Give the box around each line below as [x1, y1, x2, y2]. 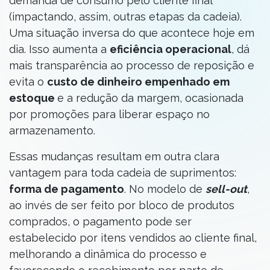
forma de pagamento [9, 183, 124, 195]
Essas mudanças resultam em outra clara [9, 150, 219, 163]
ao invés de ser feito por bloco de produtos [9, 199, 234, 212]
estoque [9, 92, 57, 104]
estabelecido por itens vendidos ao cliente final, [9, 231, 257, 244]
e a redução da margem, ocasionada [57, 92, 243, 104]
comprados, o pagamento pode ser [9, 215, 192, 228]
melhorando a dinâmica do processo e [9, 248, 207, 260]
